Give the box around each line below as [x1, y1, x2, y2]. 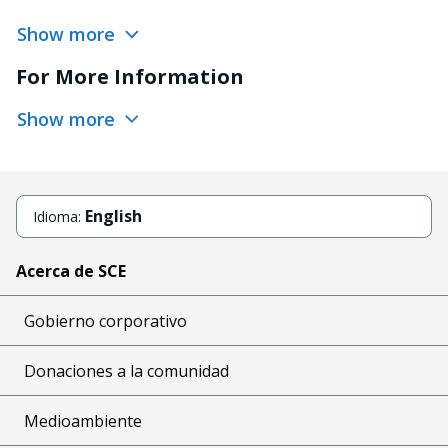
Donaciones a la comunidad [24, 359, 229, 382]
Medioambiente [24, 409, 142, 432]
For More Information [16, 62, 244, 90]
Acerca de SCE [16, 259, 126, 282]
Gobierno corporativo [24, 309, 187, 332]
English [85, 205, 142, 227]
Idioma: [33, 207, 85, 226]
